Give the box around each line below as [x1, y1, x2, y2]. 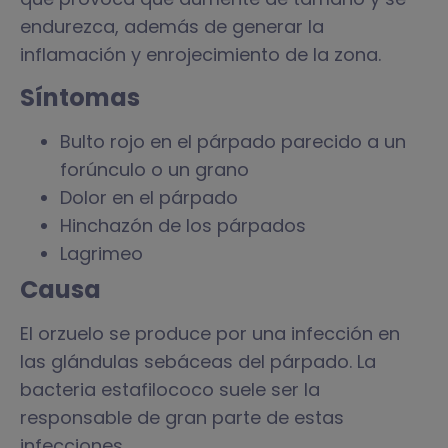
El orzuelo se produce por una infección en [20, 320, 400, 346]
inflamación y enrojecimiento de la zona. [20, 42, 381, 68]
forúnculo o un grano [60, 156, 249, 182]
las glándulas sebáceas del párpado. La [20, 348, 376, 374]
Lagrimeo [60, 240, 143, 266]
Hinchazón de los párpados [60, 212, 306, 238]
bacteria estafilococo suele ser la [20, 376, 320, 402]
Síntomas [20, 80, 140, 114]
